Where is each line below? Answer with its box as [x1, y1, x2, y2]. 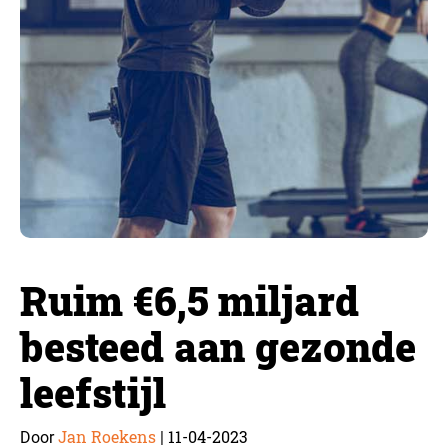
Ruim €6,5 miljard [20, 274, 359, 327]
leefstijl [20, 366, 166, 419]
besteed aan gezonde [20, 320, 416, 373]
